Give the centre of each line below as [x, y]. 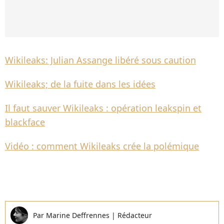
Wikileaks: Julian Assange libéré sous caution [100, 60]
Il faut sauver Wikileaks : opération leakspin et [103, 108]
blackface [25, 122]
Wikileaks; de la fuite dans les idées [80, 84]
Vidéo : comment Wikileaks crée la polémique [102, 146]
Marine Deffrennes [79, 215]
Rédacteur [135, 215]
